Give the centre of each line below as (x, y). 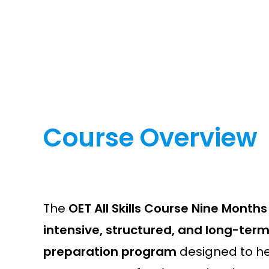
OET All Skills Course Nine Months (168, 208)
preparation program (110, 252)
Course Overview (150, 138)
